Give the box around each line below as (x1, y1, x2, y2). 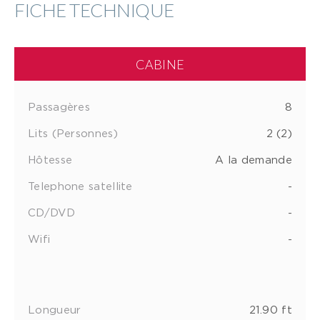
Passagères (28, 100, 90, 112)
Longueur (28, 303, 81, 315)
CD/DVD (28, 206, 75, 218)
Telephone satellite (28, 179, 133, 191)
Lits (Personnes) (28, 126, 118, 139)
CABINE (135, 56, 185, 72)
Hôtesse (28, 153, 73, 165)
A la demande (215, 153, 292, 165)
